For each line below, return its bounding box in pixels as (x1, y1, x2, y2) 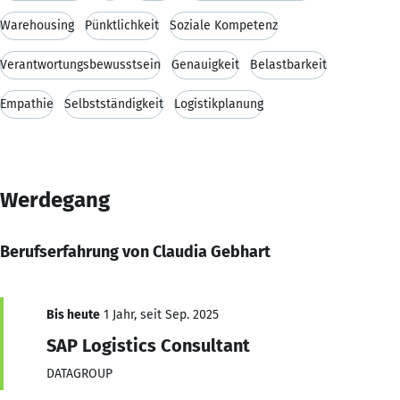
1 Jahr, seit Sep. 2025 (100, 306, 219, 322)
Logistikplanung (174, 96, 263, 112)
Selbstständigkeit (64, 96, 163, 112)
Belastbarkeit (250, 56, 327, 72)
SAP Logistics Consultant (46, 334, 250, 356)
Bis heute (46, 306, 100, 322)
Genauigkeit (171, 56, 239, 72)
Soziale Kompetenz (170, 17, 278, 33)
